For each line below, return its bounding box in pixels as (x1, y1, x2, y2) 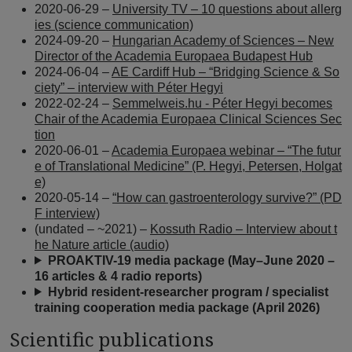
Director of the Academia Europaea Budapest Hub (35, 49, 313, 63)
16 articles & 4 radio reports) (35, 269, 202, 283)
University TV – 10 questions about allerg (112, 2, 342, 16)
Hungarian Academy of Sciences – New (112, 33, 334, 47)
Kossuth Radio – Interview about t (150, 222, 337, 236)
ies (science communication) (35, 17, 193, 31)
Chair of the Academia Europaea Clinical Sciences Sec (35, 112, 342, 126)
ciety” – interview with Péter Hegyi (35, 80, 223, 94)
